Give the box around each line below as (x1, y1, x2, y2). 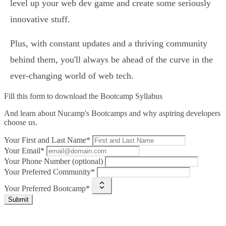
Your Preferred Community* (4, 167, 95, 177)
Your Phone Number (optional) (4, 157, 103, 166)
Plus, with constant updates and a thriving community (10, 38, 207, 49)
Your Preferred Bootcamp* (4, 184, 90, 193)
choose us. (4, 118, 37, 127)
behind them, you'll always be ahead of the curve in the (10, 54, 213, 65)
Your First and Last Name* (4, 136, 90, 145)
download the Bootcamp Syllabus (55, 92, 162, 101)
